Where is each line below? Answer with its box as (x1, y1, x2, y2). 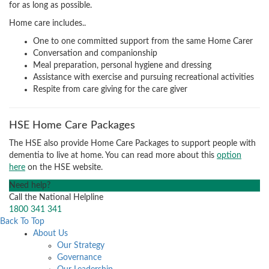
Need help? (9, 181, 50, 190)
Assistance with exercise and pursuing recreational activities (33, 73, 254, 82)
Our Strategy (57, 241, 104, 250)
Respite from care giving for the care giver (33, 85, 187, 94)
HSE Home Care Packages (9, 120, 135, 131)
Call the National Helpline (9, 193, 103, 202)
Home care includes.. (9, 19, 86, 28)
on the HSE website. (25, 163, 103, 172)
